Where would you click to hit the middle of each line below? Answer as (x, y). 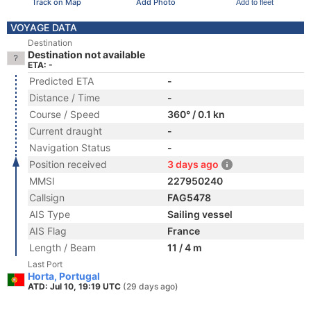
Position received (68, 164)
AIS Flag (48, 231)
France (184, 231)
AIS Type (50, 214)
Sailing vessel (200, 214)
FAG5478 (189, 197)
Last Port (45, 264)
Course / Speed (65, 114)
